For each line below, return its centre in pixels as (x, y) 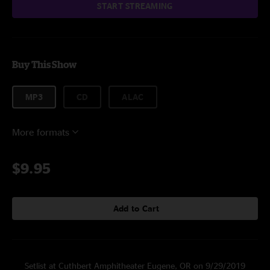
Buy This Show (44, 64)
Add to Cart (136, 208)
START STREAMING (135, 6)
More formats (41, 132)
